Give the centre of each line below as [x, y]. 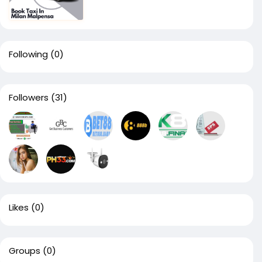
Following [28, 54]
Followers [29, 97]
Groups [25, 250]
